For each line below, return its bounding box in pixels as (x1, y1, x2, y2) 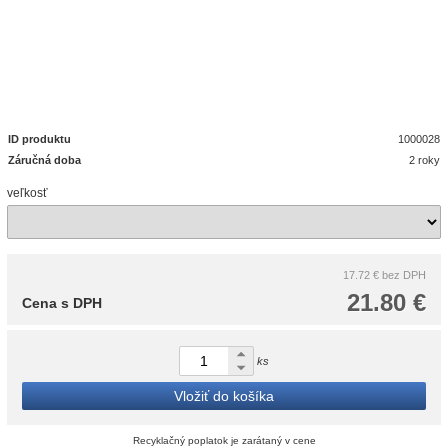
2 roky (409, 154, 441, 166)
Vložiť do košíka (174, 388, 274, 404)
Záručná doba (8, 154, 81, 166)
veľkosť (7, 186, 48, 200)
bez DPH (382, 269, 426, 281)
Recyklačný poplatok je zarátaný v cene (132, 435, 316, 446)
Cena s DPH (22, 295, 102, 311)
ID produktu (8, 133, 71, 145)
